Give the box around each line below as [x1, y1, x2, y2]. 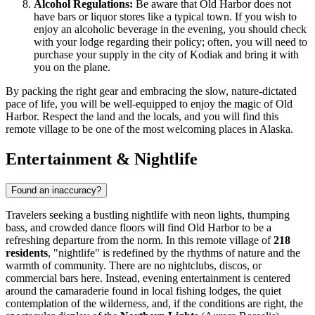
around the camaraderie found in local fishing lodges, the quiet [6, 285, 281, 297]
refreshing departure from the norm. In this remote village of [6, 234, 274, 247]
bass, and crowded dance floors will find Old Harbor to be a [6, 221, 271, 234]
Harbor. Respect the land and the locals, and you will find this [6, 110, 278, 123]
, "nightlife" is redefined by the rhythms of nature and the [48, 247, 300, 259]
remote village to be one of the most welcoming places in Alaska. [6, 123, 293, 136]
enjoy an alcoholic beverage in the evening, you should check [34, 23, 307, 36]
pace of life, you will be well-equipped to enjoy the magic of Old [6, 98, 292, 110]
